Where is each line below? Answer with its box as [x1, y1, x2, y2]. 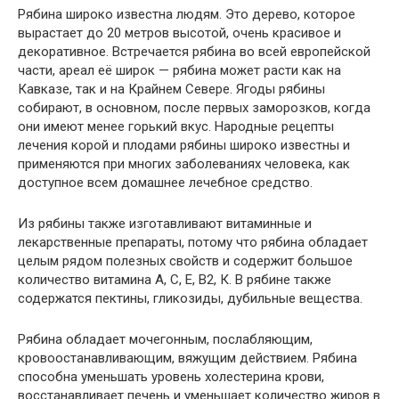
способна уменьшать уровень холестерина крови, [18, 369, 324, 385]
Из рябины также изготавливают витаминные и [18, 216, 312, 232]
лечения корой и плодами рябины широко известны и [18, 137, 350, 153]
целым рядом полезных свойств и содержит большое [18, 253, 353, 269]
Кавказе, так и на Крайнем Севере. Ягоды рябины [18, 81, 325, 97]
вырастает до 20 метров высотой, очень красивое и [18, 25, 341, 41]
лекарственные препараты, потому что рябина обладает [18, 234, 368, 250]
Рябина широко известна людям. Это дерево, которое [18, 6, 355, 22]
